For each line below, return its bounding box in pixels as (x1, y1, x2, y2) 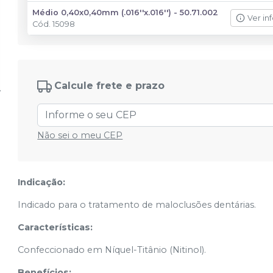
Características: (18, 222, 93, 233)
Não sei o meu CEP (37, 130, 123, 141)
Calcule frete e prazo (54, 80, 165, 92)
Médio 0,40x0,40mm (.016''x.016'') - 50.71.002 (32, 8, 219, 17)
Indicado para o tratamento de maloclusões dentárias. (18, 199, 257, 210)
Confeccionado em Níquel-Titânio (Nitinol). (18, 244, 207, 255)
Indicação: (18, 177, 66, 188)
